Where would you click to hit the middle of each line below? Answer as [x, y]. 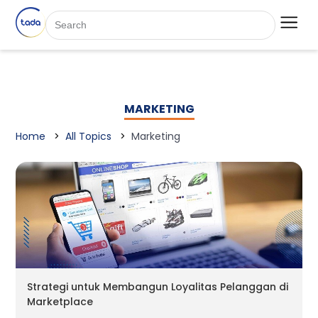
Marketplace [60, 302]
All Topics [89, 137]
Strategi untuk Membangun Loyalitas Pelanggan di [158, 287]
